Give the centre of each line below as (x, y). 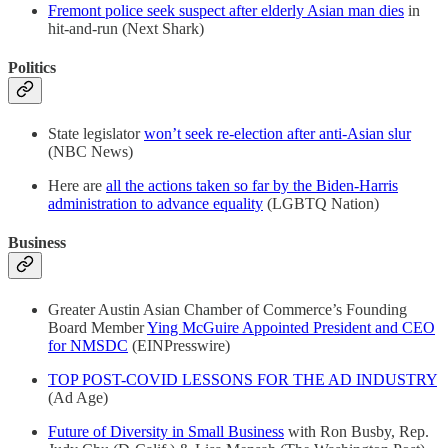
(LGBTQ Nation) (321, 204)
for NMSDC (88, 345)
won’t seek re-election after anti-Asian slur (277, 134)
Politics (32, 67)
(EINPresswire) (179, 345)
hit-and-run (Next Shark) (126, 28)
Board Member (97, 327)
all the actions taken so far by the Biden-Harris (252, 186)
